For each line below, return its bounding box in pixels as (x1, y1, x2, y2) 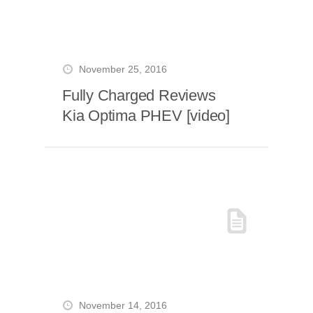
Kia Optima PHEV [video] (62, 107, 231, 124)
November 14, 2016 (79, 300, 167, 311)
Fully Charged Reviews (62, 87, 216, 104)
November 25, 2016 (79, 64, 167, 75)
